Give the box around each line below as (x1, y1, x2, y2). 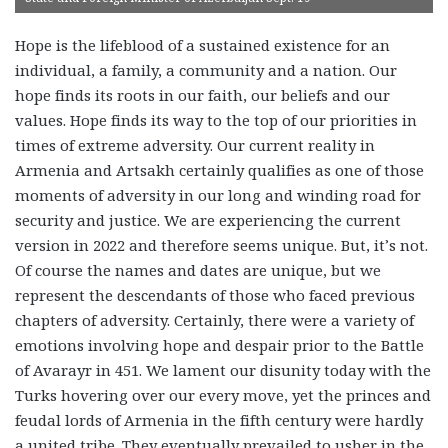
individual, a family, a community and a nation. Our (15, 59, 397, 80)
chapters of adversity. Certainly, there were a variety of (15, 309, 414, 330)
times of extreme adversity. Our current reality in (15, 134, 375, 155)
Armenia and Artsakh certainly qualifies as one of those (15, 159, 424, 180)
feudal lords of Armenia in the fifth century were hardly (15, 409, 423, 430)
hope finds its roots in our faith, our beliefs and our (15, 84, 390, 105)
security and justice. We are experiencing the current (15, 209, 401, 230)
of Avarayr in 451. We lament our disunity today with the (15, 359, 431, 380)
